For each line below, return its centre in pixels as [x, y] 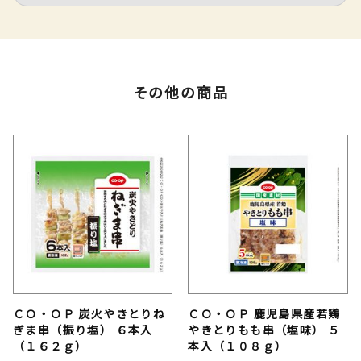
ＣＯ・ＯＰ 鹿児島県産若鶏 [264, 314]
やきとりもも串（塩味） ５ [264, 330]
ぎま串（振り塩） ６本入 [83, 330]
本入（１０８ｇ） [238, 346]
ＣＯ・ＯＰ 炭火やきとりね [89, 314]
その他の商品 [180, 91]
